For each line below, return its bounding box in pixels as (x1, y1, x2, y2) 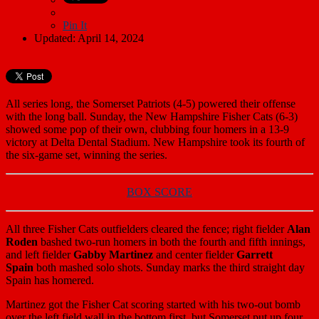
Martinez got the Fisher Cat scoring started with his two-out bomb (6, 298, 300, 310)
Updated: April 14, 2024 (34, 31, 144, 44)
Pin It (63, 19, 87, 31)
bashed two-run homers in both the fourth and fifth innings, (38, 235, 305, 248)
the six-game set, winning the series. (6, 148, 167, 161)
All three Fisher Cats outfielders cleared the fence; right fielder (6, 222, 287, 235)
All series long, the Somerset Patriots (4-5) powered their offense (6, 97, 296, 110)
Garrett (236, 248, 273, 261)
